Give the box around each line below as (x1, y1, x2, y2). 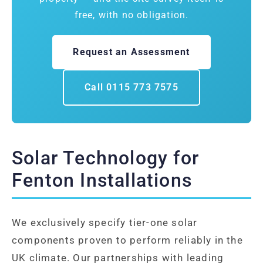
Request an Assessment (73, 46, 190, 58)
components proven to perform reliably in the (12, 234, 243, 247)
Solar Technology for (12, 147, 200, 170)
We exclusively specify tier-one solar (12, 217, 198, 229)
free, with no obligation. (74, 9, 189, 21)
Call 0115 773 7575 (85, 82, 178, 93)
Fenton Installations (12, 169, 192, 192)
